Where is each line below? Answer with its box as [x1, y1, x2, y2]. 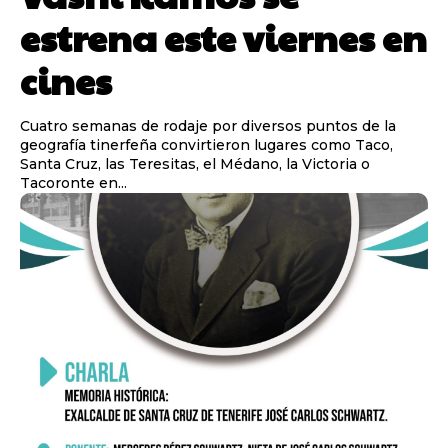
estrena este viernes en [20, 11, 427, 62]
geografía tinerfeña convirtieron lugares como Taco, [20, 135, 393, 154]
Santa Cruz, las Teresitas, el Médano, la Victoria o [20, 154, 370, 173]
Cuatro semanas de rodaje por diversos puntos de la [20, 116, 396, 135]
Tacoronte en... [20, 173, 127, 192]
